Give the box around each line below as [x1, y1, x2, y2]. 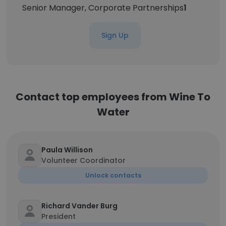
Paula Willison [41, 145, 93, 155]
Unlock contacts [85, 171, 141, 180]
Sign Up [101, 30, 129, 40]
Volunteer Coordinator [41, 155, 126, 165]
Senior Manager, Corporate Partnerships [22, 2, 184, 14]
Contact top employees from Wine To [16, 90, 210, 104]
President [41, 211, 76, 221]
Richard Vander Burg [41, 201, 118, 211]
